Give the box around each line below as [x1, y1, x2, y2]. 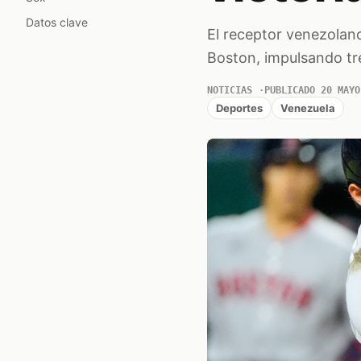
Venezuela [280, 101, 335, 114]
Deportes [215, 101, 263, 114]
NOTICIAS [206, 85, 252, 96]
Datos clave [26, 15, 88, 29]
